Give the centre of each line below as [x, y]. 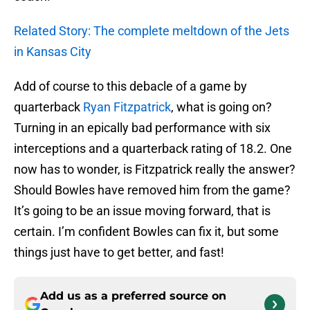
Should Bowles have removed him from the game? [152, 190]
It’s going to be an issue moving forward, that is [142, 211]
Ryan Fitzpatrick [127, 107]
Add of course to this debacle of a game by [130, 86]
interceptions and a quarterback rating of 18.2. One [153, 149]
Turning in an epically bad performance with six [142, 128]
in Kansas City [53, 52]
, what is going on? [221, 107]
